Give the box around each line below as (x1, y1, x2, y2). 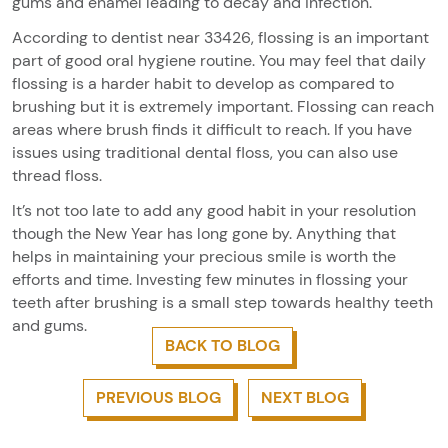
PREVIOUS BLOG (95, 386, 221, 408)
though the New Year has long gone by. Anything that (12, 222, 396, 244)
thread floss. (12, 164, 102, 186)
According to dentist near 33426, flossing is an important (12, 26, 429, 48)
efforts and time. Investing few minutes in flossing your (12, 268, 408, 290)
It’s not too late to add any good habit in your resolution (12, 199, 416, 221)
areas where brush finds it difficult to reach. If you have (12, 118, 412, 140)
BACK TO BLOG (164, 334, 280, 356)
